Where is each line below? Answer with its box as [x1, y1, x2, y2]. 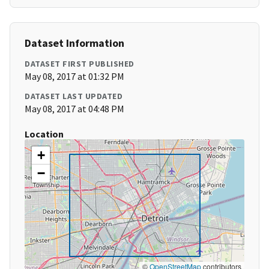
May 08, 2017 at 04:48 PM [25, 103, 124, 115]
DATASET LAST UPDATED [25, 91, 122, 102]
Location [25, 128, 64, 141]
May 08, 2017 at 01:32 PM [25, 70, 124, 83]
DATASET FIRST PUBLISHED [25, 58, 134, 70]
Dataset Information [25, 36, 124, 50]
